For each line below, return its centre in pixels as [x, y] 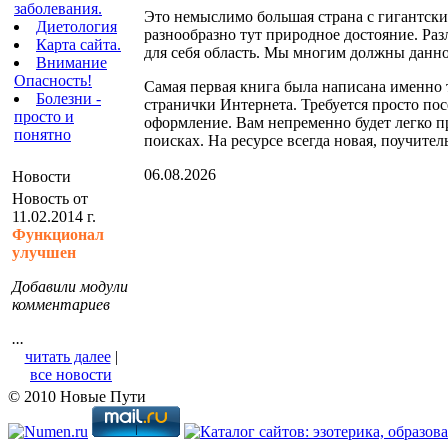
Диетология [76, 26]
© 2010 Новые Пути [77, 396]
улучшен [44, 252]
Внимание [71, 62]
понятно [42, 134]
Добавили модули [70, 286]
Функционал [58, 234]
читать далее [67, 356]
